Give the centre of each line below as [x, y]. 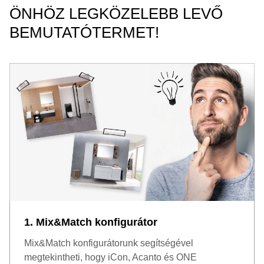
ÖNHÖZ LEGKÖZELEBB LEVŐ [116, 14]
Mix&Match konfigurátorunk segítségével [109, 243]
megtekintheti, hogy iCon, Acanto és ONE [110, 257]
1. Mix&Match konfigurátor [91, 222]
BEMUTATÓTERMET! [84, 32]
